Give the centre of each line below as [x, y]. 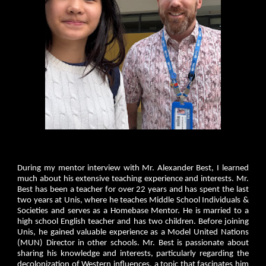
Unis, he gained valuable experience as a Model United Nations [133, 233]
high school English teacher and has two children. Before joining [133, 222]
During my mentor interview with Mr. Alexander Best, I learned [133, 169]
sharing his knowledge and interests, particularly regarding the [133, 254]
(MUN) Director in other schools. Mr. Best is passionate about [133, 243]
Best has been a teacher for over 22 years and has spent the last [133, 190]
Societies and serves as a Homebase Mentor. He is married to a [133, 211]
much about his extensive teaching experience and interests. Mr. [133, 179]
